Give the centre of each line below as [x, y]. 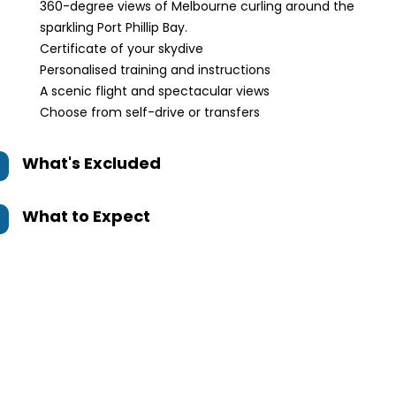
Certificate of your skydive [122, 49]
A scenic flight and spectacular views [155, 91]
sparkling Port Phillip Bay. [114, 27]
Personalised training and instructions [155, 70]
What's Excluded [91, 163]
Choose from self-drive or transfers [150, 112]
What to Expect [86, 216]
